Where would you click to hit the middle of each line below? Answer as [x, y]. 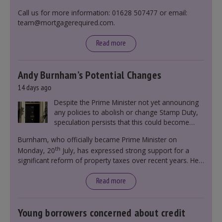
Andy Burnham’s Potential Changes [90, 75]
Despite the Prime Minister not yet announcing [126, 102]
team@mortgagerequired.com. [66, 23]
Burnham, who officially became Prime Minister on [97, 139]
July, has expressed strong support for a [125, 150]
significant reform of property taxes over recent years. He [108, 160]
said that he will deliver [55, 170]
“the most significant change [136, 170]
